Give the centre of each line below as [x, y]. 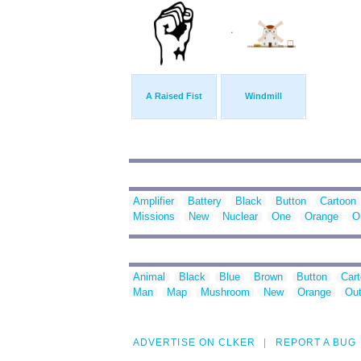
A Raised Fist [174, 96]
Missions [154, 217]
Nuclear [240, 217]
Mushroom [225, 293]
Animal [149, 277]
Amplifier [154, 201]
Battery [205, 201]
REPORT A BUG [316, 343]
